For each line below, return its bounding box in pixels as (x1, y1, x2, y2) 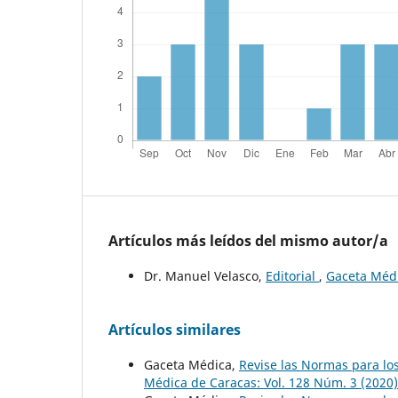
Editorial (266, 267, 319, 284)
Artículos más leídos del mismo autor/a (108, 230, 388, 251)
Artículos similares (108, 319, 241, 339)
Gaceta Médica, (144, 355, 239, 373)
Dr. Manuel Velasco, (144, 267, 266, 284)
